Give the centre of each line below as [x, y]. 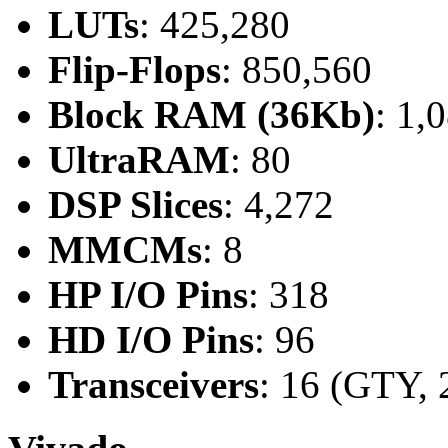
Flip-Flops [134, 70]
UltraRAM [139, 160]
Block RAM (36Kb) [211, 115]
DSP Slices [135, 205]
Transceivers [153, 385]
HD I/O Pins [151, 340]
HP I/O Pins [148, 295]
